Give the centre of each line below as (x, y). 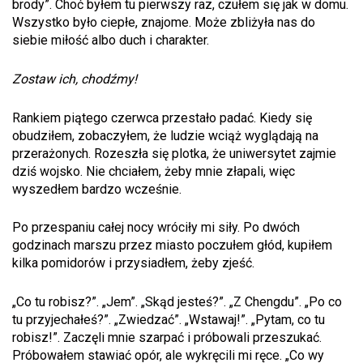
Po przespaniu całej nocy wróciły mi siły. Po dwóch (156, 228)
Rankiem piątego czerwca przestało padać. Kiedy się (162, 117)
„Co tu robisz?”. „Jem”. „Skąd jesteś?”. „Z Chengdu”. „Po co (177, 301)
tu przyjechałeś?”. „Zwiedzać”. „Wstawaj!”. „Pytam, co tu (169, 319)
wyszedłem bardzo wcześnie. (97, 189)
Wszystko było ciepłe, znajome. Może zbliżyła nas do (164, 23)
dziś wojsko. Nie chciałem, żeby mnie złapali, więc (154, 171)
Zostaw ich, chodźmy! (75, 79)
